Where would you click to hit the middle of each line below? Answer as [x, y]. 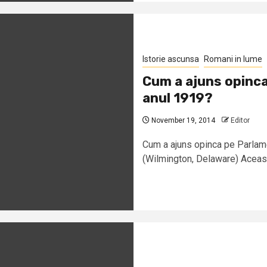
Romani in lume [233, 59]
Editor [240, 120]
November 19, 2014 [182, 120]
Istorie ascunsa [171, 59]
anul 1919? [178, 98]
